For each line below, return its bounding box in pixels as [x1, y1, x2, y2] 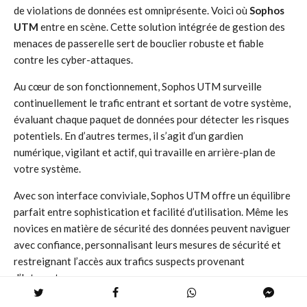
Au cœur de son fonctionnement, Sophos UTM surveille [14, 80, 262, 93]
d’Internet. [14, 271, 61, 284]
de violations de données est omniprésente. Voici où [14, 4, 249, 16]
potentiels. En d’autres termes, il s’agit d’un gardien [14, 130, 243, 142]
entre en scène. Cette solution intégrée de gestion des [38, 21, 285, 33]
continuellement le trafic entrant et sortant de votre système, [14, 97, 291, 109]
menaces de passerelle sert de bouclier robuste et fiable [14, 37, 264, 49]
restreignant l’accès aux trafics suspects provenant [14, 255, 245, 267]
